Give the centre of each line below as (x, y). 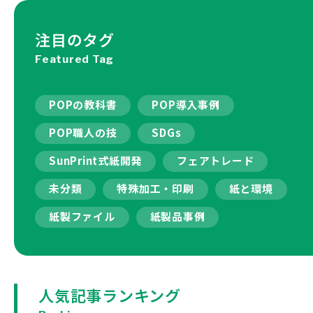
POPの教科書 (83, 104)
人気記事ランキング (110, 294)
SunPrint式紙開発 (95, 160)
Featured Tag (74, 59)
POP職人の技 (83, 132)
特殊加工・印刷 (155, 188)
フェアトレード (216, 160)
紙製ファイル (82, 216)
